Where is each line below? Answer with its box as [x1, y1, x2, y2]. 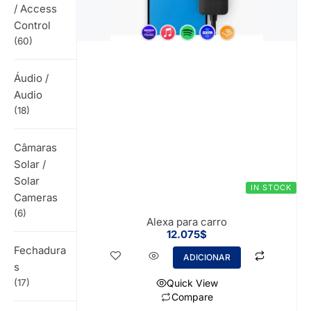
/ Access [14, 1, 57, 15]
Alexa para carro [146, 215, 227, 228]
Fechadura [14, 243, 66, 257]
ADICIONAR [183, 251, 231, 262]
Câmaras [14, 140, 57, 154]
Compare [171, 291, 213, 303]
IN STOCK [250, 182, 292, 192]
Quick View [166, 276, 218, 289]
